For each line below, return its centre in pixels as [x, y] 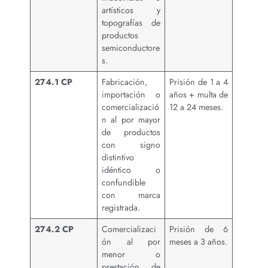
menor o [131, 255]
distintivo [118, 158]
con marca [131, 195]
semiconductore [131, 48]
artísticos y [131, 10]
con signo [131, 145]
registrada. [121, 208]
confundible [124, 183]
